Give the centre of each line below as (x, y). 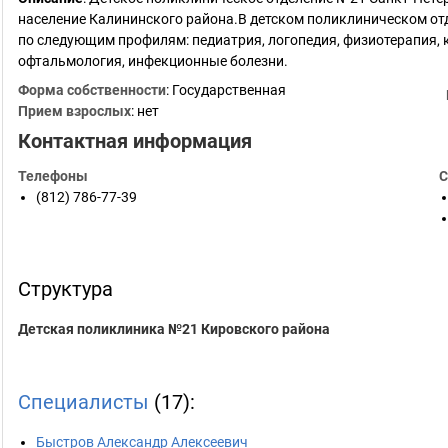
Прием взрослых (74, 111)
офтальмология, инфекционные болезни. (153, 61)
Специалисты (83, 402)
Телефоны (53, 176)
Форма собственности (92, 90)
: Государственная (226, 90)
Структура (65, 289)
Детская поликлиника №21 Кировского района (174, 329)
